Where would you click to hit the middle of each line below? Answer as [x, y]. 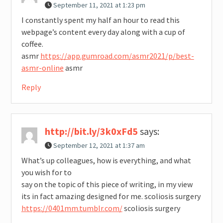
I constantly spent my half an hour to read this [100, 20]
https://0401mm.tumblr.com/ [72, 208]
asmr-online [42, 67]
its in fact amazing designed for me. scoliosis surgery [111, 196]
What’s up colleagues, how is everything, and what [106, 160]
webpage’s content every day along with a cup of [103, 32]
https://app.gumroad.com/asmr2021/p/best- [117, 56]
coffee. [32, 44]
